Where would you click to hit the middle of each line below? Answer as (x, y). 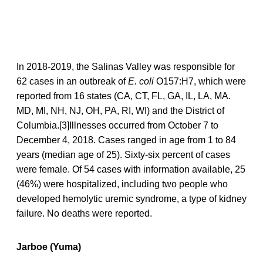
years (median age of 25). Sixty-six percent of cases (123, 154)
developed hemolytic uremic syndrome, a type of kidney (131, 198)
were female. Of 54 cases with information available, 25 (131, 169)
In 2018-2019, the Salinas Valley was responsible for (126, 66)
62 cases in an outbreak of (72, 81)
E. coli (141, 81)
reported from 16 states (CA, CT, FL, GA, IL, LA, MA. (124, 96)
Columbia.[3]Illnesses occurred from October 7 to (117, 125)
